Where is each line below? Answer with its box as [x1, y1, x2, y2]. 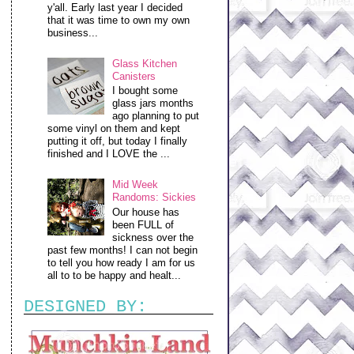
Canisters [112, 70, 156, 82]
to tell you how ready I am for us [47, 257, 196, 269]
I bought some [112, 85, 179, 97]
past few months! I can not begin [47, 244, 198, 257]
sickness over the [112, 232, 194, 244]
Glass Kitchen [112, 57, 178, 70]
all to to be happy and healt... [47, 269, 182, 282]
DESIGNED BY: [24, 296, 148, 317]
